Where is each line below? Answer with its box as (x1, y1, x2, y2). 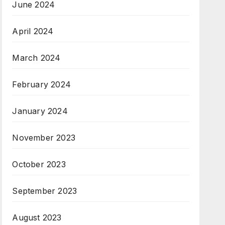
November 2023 (12, 132, 75, 143)
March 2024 (12, 52, 61, 63)
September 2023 (12, 185, 77, 196)
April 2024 (12, 26, 54, 36)
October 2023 (12, 159, 66, 169)
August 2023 (12, 212, 62, 222)
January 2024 (12, 105, 68, 116)
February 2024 (12, 79, 71, 89)
